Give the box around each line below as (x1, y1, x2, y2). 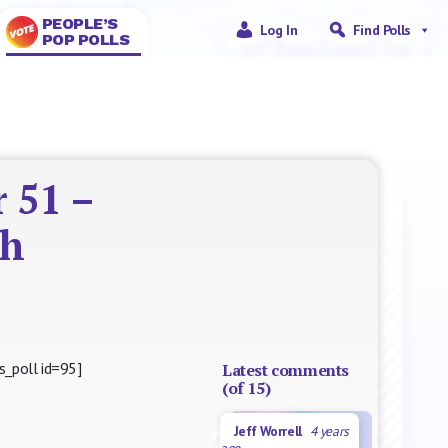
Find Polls (352, 21, 411, 39)
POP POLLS (41, 30, 130, 49)
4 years (309, 422, 349, 440)
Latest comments (222, 359, 349, 381)
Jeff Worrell (233, 422, 310, 440)
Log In (259, 21, 298, 39)
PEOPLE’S (41, 14, 118, 33)
